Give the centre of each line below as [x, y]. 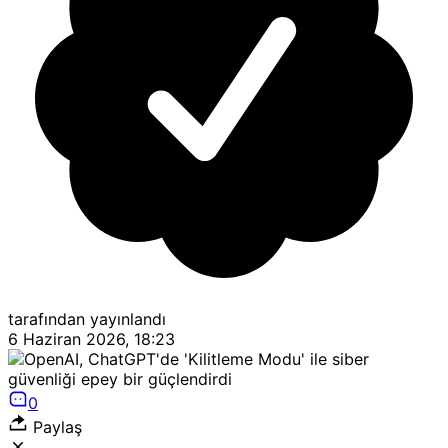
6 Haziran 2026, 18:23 [91, 338]
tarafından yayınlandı [87, 318]
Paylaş [55, 426]
